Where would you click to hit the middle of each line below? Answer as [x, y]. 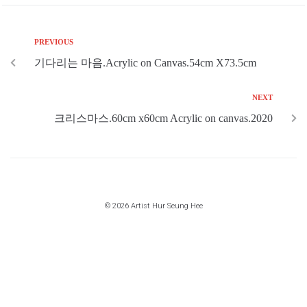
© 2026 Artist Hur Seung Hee [153, 206]
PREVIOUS [54, 42]
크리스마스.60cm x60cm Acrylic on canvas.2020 [163, 119]
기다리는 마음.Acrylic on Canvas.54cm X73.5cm [145, 63]
